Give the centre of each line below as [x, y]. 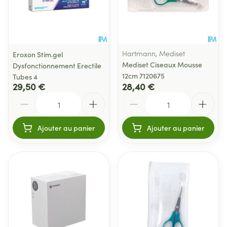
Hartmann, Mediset [154, 53]
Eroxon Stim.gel [38, 54]
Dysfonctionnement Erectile [57, 65]
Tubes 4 [25, 77]
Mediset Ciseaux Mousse [162, 64]
